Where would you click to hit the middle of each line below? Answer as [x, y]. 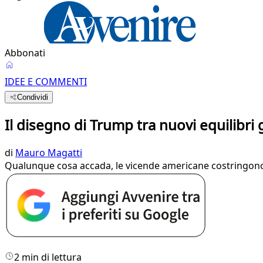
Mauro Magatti [49, 152]
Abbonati [25, 53]
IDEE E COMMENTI [46, 82]
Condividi [33, 97]
